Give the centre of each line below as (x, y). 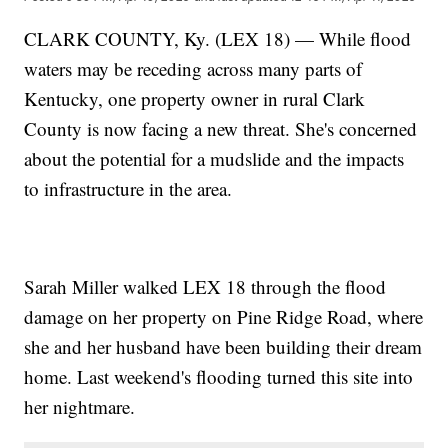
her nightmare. (80, 406)
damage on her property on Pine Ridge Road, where (224, 316)
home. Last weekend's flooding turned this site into (219, 376)
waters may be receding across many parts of (193, 68)
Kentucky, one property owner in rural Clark (195, 98)
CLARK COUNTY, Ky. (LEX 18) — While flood (218, 38)
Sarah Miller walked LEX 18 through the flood (205, 286)
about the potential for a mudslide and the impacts (214, 158)
